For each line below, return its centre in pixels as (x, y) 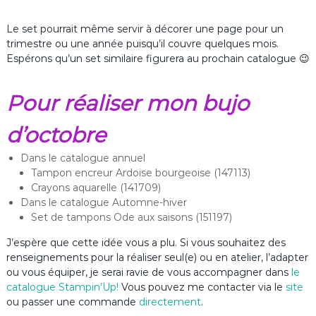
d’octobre (56, 135)
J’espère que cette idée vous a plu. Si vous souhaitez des (146, 243)
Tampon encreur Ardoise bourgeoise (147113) (140, 173)
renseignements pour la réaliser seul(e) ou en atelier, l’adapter (157, 258)
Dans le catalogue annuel (83, 158)
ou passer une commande (72, 302)
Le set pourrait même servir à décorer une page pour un (145, 29)
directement (170, 302)
